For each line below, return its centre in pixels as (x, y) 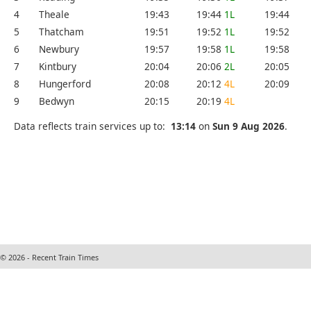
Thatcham (61, 32)
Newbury (59, 49)
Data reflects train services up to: (92, 126)
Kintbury (58, 67)
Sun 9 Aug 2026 (249, 126)
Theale (54, 15)
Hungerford (65, 84)
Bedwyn (57, 101)
